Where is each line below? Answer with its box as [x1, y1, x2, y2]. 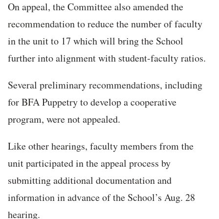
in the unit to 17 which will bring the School [8, 34, 183, 48]
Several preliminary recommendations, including [8, 78, 202, 92]
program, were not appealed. [8, 112, 120, 126]
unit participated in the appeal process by [8, 156, 171, 170]
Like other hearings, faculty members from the [8, 139, 194, 153]
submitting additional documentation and [8, 174, 172, 187]
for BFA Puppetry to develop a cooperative [8, 95, 176, 109]
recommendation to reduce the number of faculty [8, 17, 202, 31]
